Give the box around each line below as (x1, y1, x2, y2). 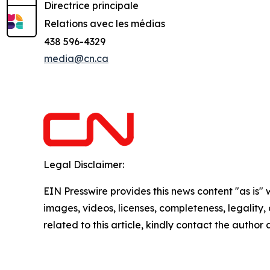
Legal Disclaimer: (43, 158, 124, 171)
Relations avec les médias (44, 17, 165, 30)
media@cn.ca (44, 52, 108, 64)
